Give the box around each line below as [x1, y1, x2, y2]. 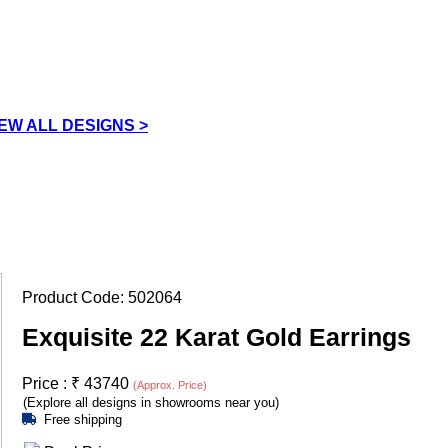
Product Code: [22, 288, 128, 306]
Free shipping [44, 411, 122, 427]
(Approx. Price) [133, 378, 207, 391]
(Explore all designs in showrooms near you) [23, 394, 279, 410]
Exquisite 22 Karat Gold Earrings [22, 322, 411, 351]
